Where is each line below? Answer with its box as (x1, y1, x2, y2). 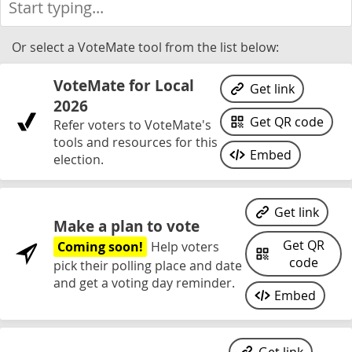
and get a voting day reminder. (53, 274, 235, 291)
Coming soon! (57, 238, 143, 255)
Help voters (151, 238, 219, 255)
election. (53, 151, 104, 168)
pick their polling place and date (53, 257, 242, 274)
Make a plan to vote (53, 216, 200, 236)
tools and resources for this (53, 134, 218, 151)
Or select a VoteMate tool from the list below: (12, 38, 279, 56)
